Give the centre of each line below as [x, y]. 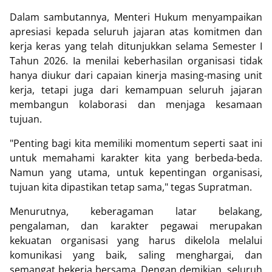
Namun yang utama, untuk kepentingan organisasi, [136, 172]
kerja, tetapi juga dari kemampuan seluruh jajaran [136, 90]
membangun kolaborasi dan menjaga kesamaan [136, 104]
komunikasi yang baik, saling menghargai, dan [136, 255]
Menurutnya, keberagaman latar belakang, [136, 211]
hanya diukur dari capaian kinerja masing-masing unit [136, 75]
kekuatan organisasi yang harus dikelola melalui [136, 240]
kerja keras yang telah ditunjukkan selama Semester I [136, 46]
